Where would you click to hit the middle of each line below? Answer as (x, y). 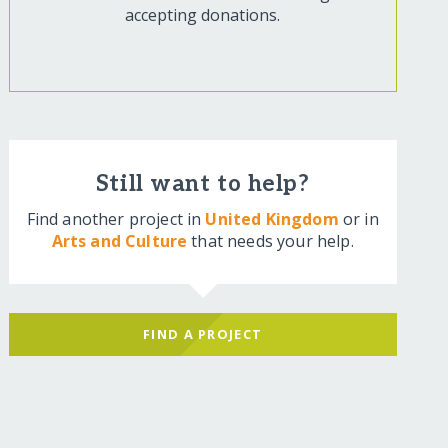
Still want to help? (202, 185)
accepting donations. (203, 15)
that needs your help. (270, 241)
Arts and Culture (119, 241)
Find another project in (116, 219)
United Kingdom (272, 219)
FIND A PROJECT (203, 334)
